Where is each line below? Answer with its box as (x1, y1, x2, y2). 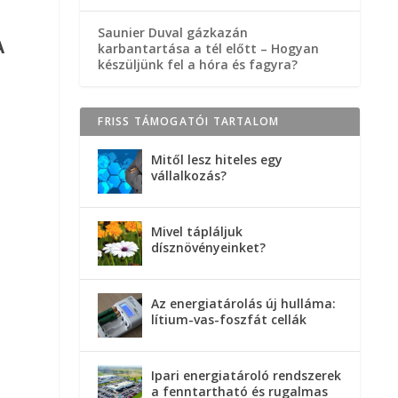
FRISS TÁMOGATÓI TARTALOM (98, 113, 280, 129)
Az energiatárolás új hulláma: (151, 294, 337, 312)
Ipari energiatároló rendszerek (151, 366, 342, 384)
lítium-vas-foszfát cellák (151, 310, 307, 328)
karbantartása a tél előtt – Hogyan (98, 39, 320, 57)
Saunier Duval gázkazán (98, 23, 249, 41)
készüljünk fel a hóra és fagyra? (98, 55, 298, 73)
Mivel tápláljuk (151, 222, 243, 240)
